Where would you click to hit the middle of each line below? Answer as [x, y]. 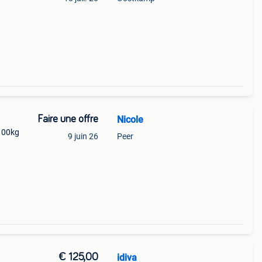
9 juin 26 [83, 136]
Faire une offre [68, 119]
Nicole [130, 120]
